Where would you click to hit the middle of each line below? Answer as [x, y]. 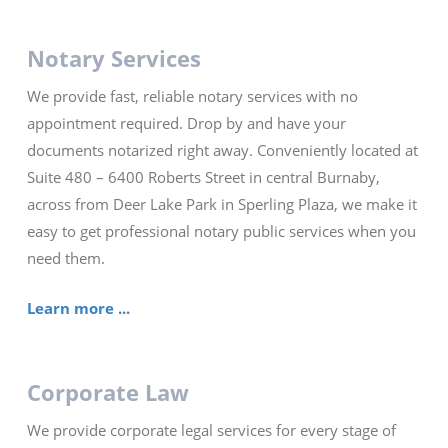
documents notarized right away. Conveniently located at [222, 150]
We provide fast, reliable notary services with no [192, 96]
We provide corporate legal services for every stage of [211, 429]
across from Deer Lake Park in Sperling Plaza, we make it [221, 204]
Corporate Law [107, 393]
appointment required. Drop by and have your [186, 123]
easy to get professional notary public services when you [221, 231]
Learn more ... [78, 307]
